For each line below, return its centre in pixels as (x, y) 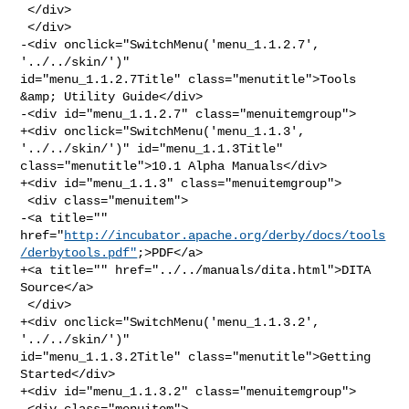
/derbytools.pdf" (79, 252)
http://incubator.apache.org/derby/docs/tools (225, 235)
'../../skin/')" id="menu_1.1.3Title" (156, 148)
